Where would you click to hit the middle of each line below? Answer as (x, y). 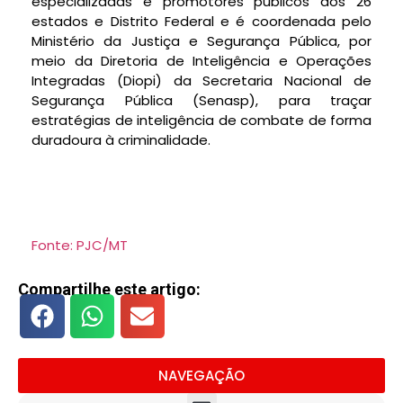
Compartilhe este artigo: (109, 290)
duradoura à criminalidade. (121, 140)
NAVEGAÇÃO (201, 375)
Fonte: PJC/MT (80, 246)
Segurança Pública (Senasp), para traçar (201, 101)
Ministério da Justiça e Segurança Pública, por (201, 41)
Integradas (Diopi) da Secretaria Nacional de (201, 81)
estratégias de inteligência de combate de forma (201, 121)
